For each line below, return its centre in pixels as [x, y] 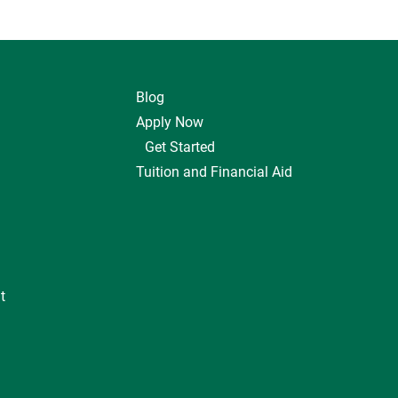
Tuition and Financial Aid [214, 172]
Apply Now [170, 122]
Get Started [180, 147]
